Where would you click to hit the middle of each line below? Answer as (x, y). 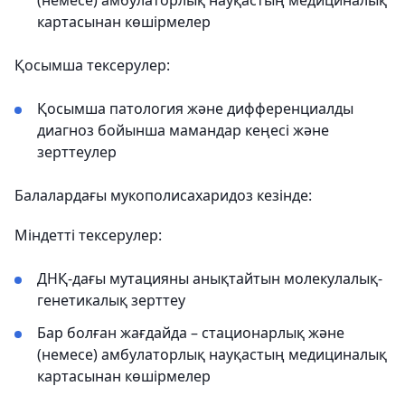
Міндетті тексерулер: (88, 235)
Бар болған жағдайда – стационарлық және (191, 333)
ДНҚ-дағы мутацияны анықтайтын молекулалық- (210, 278)
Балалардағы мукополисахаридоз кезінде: (163, 195)
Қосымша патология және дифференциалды (195, 108)
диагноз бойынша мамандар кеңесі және (183, 130)
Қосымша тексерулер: (92, 65)
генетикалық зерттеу (111, 300)
